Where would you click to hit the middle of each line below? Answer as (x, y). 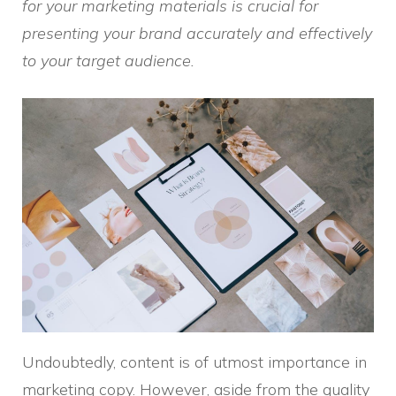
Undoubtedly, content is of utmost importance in (194, 362)
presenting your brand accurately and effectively (197, 33)
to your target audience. (108, 60)
